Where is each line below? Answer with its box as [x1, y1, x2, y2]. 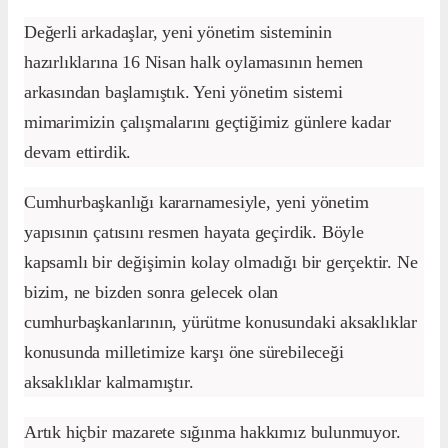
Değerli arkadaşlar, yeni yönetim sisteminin [24, 22, 332, 43]
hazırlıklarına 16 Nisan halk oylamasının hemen [24, 52, 364, 73]
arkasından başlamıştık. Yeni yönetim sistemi [24, 82, 343, 103]
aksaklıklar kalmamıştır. [24, 372, 194, 393]
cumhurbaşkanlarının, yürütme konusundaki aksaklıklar [24, 312, 418, 333]
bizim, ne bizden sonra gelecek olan [24, 282, 279, 303]
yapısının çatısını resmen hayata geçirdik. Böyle [24, 222, 364, 243]
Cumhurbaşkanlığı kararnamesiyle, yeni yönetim [24, 192, 369, 213]
